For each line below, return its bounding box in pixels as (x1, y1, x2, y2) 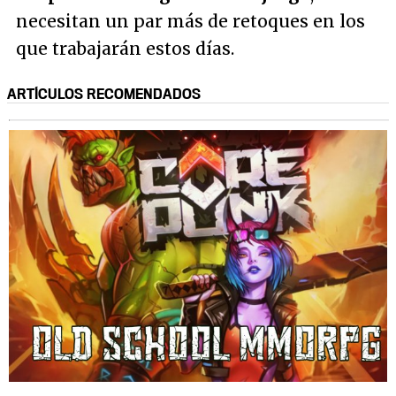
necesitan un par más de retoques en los (16, 10, 365, 32)
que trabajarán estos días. (16, 37, 234, 59)
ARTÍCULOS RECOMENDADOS (7, 84, 201, 103)
